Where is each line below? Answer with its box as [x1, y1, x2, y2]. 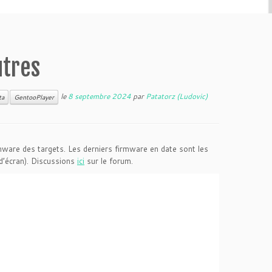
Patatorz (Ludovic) [146, 90, 208, 101]
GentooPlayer [14, 93, 54, 101]
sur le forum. [84, 155, 133, 166]
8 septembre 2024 [68, 90, 131, 101]
